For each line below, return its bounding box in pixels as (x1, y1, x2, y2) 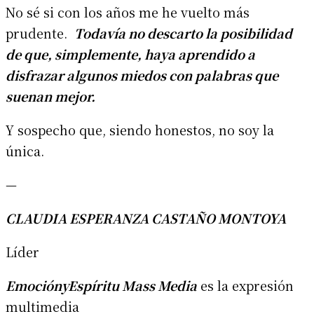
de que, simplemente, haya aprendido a (6, 44, 255, 63)
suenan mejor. (6, 86, 95, 105)
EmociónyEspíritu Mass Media (6, 275, 197, 294)
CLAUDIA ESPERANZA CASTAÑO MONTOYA (6, 208, 286, 227)
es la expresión (197, 275, 294, 294)
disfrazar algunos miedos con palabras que (6, 65, 278, 84)
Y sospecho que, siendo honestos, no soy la (6, 120, 274, 139)
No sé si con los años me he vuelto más (6, 2, 250, 21)
